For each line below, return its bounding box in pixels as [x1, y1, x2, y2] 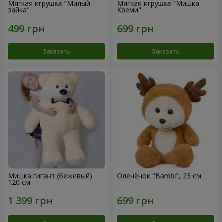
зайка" [8, 5, 30, 14]
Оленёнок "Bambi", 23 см [117, 170, 201, 180]
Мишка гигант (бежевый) [8, 170, 92, 180]
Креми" [117, 5, 141, 14]
